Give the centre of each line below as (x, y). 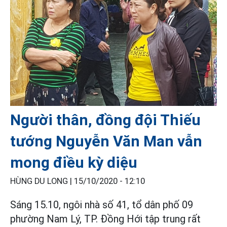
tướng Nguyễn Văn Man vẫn (106, 141)
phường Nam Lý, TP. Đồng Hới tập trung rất (105, 219)
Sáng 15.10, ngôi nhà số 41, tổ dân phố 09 (102, 204)
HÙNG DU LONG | (42, 181)
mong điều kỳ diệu (74, 162)
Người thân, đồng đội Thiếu (105, 120)
